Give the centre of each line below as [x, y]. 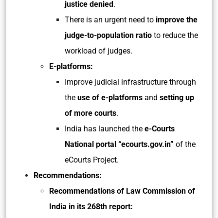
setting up [177, 98]
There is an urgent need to [110, 20]
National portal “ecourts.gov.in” [119, 144]
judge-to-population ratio [108, 35]
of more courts [91, 113]
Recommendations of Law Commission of [122, 191]
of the [185, 144]
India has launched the [105, 129]
